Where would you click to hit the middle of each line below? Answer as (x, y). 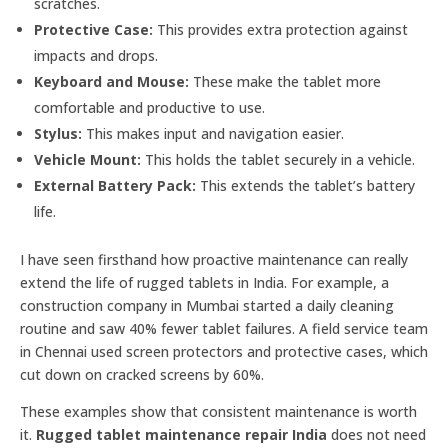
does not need (376, 434)
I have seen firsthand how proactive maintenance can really (214, 259)
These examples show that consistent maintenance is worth (218, 411)
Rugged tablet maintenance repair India (181, 434)
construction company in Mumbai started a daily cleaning (207, 305)
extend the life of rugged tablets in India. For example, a (204, 282)
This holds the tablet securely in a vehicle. (278, 159)
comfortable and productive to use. (149, 107)
